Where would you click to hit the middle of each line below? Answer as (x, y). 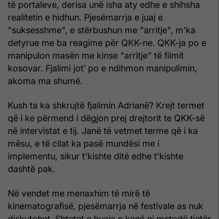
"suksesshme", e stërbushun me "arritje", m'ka (102, 30)
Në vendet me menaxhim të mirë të (79, 193)
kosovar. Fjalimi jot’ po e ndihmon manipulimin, (102, 68)
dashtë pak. (32, 169)
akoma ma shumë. (45, 81)
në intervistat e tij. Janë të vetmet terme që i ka (103, 131)
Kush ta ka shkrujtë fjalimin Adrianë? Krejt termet (106, 105)
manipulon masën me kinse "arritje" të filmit (96, 55)
